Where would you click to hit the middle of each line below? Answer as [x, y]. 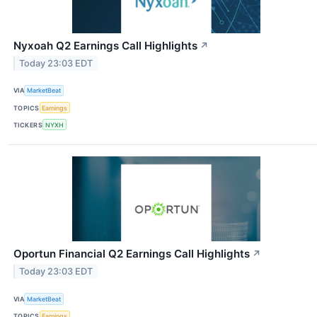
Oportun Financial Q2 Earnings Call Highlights [132, 254]
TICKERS [28, 125]
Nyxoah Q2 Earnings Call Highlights [105, 45]
